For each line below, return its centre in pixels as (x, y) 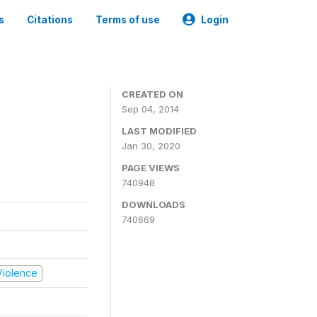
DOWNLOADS (154, 204)
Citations (50, 20)
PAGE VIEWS (151, 168)
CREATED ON (152, 94)
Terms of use (128, 20)
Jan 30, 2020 (151, 146)
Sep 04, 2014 (150, 109)
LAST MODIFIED (159, 131)
